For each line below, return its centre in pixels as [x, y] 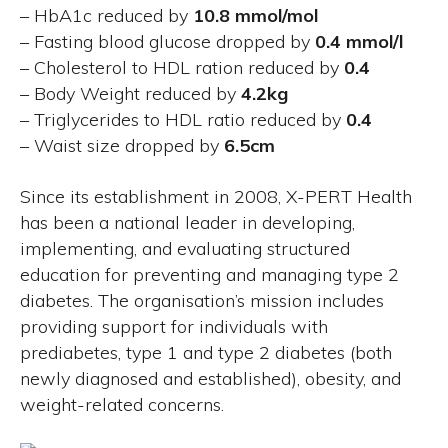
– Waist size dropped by [122, 145]
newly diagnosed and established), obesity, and [210, 378]
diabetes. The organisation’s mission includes [202, 300]
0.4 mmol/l [359, 41]
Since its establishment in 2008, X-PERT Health [216, 196]
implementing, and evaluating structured [185, 248]
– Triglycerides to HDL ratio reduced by [183, 119]
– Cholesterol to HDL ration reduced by [182, 67]
